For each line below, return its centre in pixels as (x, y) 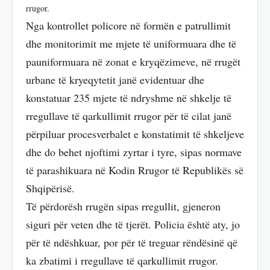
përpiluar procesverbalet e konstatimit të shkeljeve (135, 133)
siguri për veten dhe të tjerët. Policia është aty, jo (133, 224)
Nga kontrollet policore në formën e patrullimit (128, 25)
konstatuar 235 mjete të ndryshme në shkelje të (129, 97)
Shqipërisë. (50, 188)
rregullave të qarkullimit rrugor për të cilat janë (129, 115)
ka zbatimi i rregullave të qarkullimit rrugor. (122, 260)
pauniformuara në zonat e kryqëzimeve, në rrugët (133, 61)
